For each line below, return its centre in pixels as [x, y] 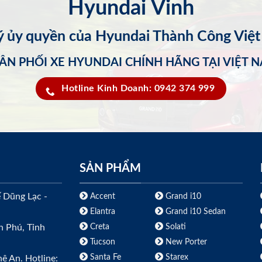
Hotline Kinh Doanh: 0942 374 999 [138, 88]
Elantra [101, 211]
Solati [174, 226]
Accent [101, 196]
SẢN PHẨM [110, 169]
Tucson [101, 242]
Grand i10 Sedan [194, 211]
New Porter [185, 242]
